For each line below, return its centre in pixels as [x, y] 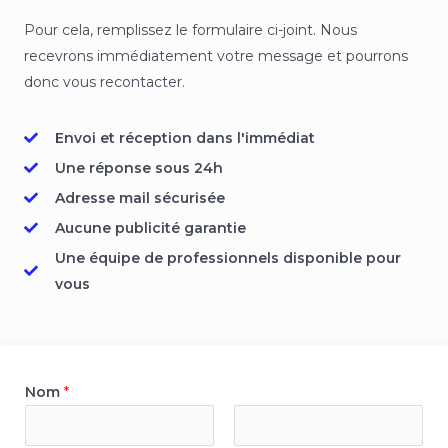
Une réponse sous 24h [138, 168]
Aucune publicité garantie [150, 228]
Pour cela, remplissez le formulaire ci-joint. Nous [190, 30]
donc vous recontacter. [104, 82]
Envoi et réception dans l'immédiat [184, 138]
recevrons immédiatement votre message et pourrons [216, 56]
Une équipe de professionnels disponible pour [227, 258]
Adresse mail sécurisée [139, 198]
